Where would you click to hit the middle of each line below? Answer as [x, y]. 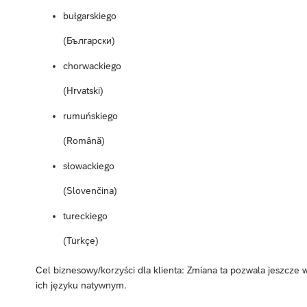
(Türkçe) [81, 240]
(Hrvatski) [83, 90]
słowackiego [89, 165]
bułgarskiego [90, 15]
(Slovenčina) [90, 190]
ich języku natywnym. [81, 285]
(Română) [84, 140]
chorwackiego [92, 65]
